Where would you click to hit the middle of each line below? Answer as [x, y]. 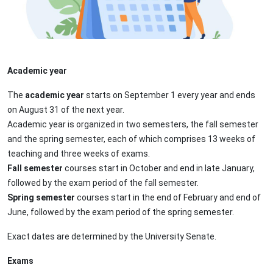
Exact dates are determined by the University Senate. [112, 237]
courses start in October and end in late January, [159, 168]
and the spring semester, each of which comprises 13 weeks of [131, 139]
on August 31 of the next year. [66, 110]
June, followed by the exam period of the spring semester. [121, 212]
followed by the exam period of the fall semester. [103, 183]
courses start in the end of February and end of [168, 198]
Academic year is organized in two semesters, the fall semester [133, 125]
